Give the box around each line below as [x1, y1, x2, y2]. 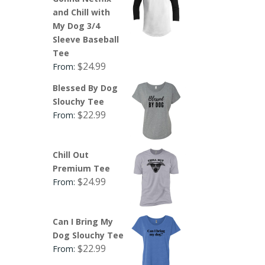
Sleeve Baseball [53, 33, 119, 45]
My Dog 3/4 [53, 20, 101, 31]
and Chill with [53, 6, 111, 18]
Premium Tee [53, 162, 111, 174]
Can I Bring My [53, 215, 114, 227]
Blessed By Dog [53, 82, 118, 93]
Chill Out [53, 148, 89, 160]
